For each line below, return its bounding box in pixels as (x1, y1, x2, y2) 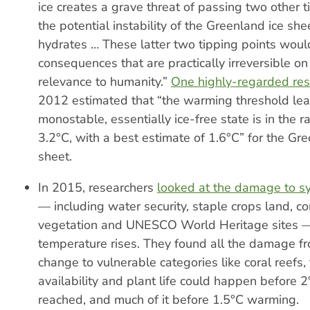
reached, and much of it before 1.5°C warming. (38, 291, 299, 309)
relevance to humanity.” (38, 73, 171, 91)
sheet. (38, 148, 72, 165)
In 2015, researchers (38, 179, 157, 197)
